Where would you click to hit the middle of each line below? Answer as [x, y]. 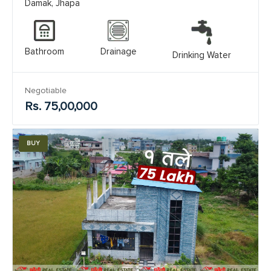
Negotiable [46, 90]
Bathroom [44, 51]
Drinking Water [202, 55]
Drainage [118, 51]
